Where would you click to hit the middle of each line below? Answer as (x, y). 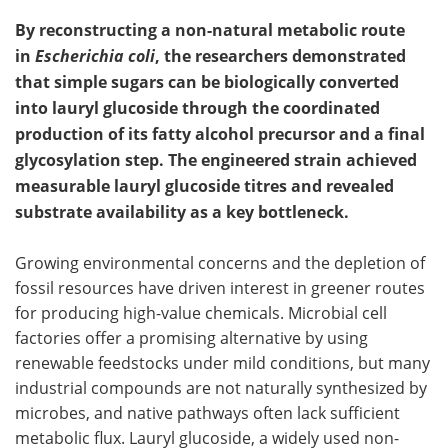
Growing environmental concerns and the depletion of (220, 262)
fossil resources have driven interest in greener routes (220, 287)
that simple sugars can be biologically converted (207, 82)
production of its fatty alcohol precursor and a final (220, 134)
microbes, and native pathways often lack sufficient (207, 412)
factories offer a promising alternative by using (191, 337)
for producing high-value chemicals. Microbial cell (201, 312)
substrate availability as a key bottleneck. (182, 212)
